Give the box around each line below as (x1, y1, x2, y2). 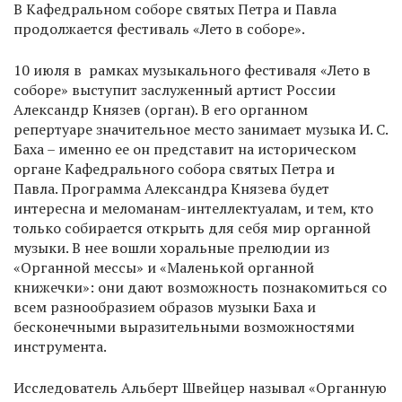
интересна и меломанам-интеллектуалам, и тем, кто (13, 198, 373, 219)
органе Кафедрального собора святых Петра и (13, 159, 335, 179)
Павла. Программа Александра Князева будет (13, 179, 329, 199)
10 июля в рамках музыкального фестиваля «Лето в (13, 60, 371, 81)
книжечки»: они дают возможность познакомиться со (13, 277, 387, 298)
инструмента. (13, 336, 109, 357)
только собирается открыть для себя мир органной (13, 218, 371, 239)
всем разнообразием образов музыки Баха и (13, 297, 316, 318)
